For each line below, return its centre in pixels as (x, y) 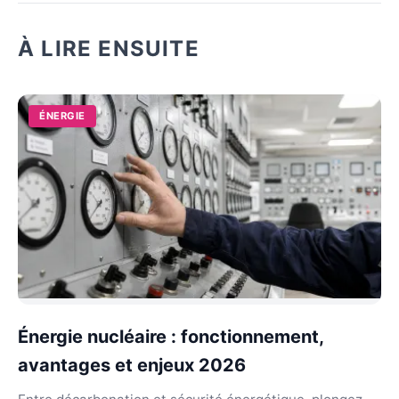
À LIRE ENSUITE (109, 48)
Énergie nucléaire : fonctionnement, (171, 337)
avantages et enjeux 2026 (132, 365)
